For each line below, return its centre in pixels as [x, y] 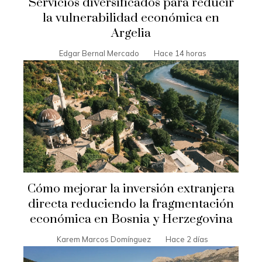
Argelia [131, 33]
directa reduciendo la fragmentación [131, 204]
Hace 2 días [187, 239]
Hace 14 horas [180, 53]
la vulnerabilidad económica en [131, 18]
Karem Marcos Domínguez [104, 239]
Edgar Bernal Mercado [99, 53]
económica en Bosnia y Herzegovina [131, 220]
